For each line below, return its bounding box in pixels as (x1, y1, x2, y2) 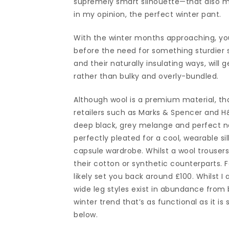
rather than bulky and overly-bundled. (74, 71, 219, 81)
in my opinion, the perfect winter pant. (74, 9, 224, 19)
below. (74, 210, 98, 220)
